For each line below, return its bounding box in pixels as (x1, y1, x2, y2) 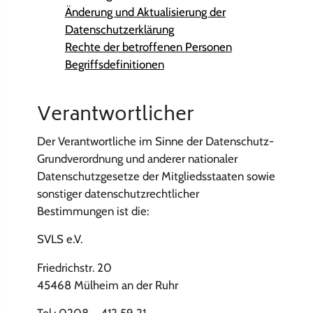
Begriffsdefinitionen (64, 57, 164, 71)
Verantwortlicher (36, 99, 194, 133)
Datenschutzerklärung (64, 22, 174, 36)
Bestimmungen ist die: (36, 203, 149, 218)
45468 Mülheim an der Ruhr (36, 277, 178, 292)
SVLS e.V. (36, 232, 82, 247)
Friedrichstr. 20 (36, 260, 112, 275)
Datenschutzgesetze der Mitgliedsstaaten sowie (36, 168, 275, 183)
